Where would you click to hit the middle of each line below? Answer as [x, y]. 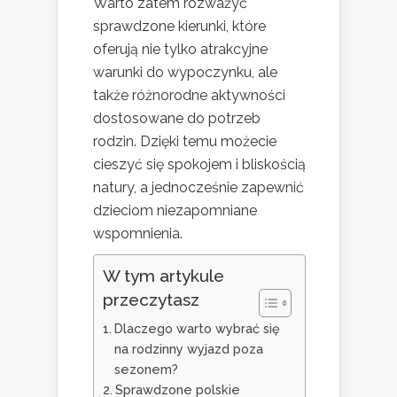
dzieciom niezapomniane [175, 210]
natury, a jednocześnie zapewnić [198, 187]
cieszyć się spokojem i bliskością [199, 164]
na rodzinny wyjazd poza [188, 348]
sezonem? [146, 369]
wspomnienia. [138, 233]
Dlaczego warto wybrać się [197, 328]
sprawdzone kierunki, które [179, 26]
